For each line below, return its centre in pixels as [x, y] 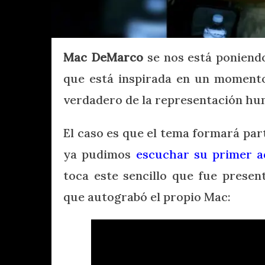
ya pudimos [100, 154]
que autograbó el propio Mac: [147, 196]
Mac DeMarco [103, 57]
